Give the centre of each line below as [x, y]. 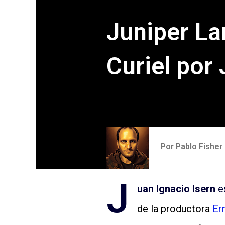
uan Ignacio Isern [176, 189]
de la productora [175, 209]
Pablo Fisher [199, 146]
